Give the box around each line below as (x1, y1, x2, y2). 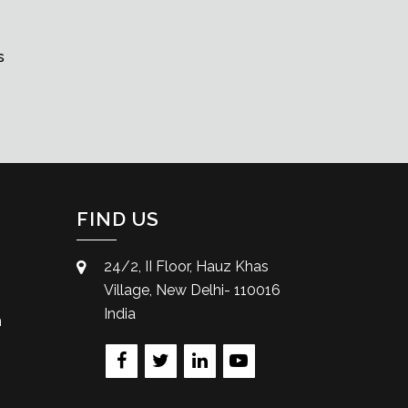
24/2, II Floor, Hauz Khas (103, 258, 269, 276)
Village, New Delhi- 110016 (103, 281, 280, 300)
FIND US (76, 208, 159, 231)
